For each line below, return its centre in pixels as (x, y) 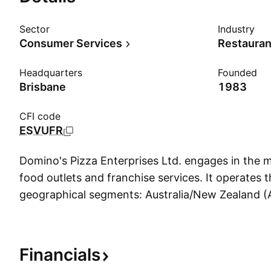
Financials (60, 255)
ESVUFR (41, 130)
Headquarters (51, 73)
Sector (34, 29)
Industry (236, 29)
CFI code (40, 116)
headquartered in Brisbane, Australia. (114, 228)
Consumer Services (71, 43)
